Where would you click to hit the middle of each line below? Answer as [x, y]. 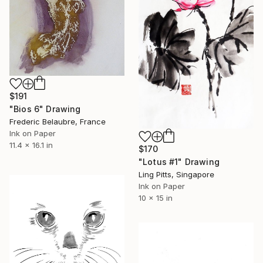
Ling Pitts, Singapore [176, 175]
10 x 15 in [156, 198]
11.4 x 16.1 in [31, 145]
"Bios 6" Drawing [45, 109]
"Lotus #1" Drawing [179, 162]
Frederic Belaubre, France [58, 122]
